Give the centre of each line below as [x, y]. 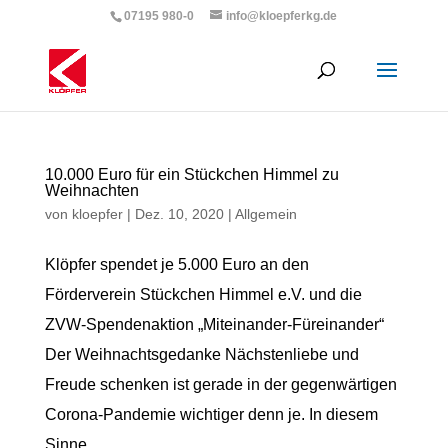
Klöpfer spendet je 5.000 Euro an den [176, 264]
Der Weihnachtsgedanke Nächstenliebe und [201, 354]
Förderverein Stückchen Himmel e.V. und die [203, 294]
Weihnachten [91, 190]
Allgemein [265, 214]
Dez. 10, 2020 [179, 214]
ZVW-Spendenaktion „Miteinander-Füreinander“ [216, 324]
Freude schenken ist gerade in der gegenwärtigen [220, 384]
